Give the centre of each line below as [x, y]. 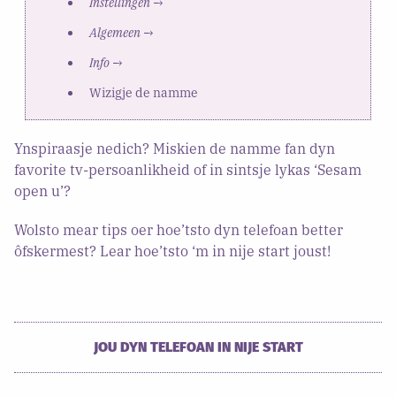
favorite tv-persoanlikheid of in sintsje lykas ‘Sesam [188, 169]
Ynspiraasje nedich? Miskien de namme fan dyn [175, 148]
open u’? [42, 190]
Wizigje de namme [143, 92]
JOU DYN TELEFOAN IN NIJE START [198, 346]
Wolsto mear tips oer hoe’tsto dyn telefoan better [179, 229]
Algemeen [114, 32]
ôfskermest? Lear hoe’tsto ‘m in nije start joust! [172, 251]
